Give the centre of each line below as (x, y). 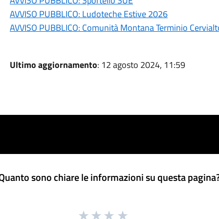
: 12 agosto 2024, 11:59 (141, 65)
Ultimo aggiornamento (53, 65)
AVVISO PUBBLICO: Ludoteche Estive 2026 (88, 14)
